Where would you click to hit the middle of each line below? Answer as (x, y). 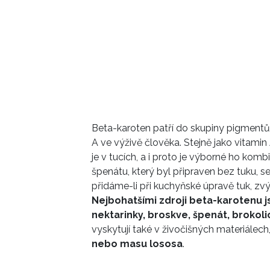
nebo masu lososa (137, 244)
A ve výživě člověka (136, 143)
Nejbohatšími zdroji (139, 201)
